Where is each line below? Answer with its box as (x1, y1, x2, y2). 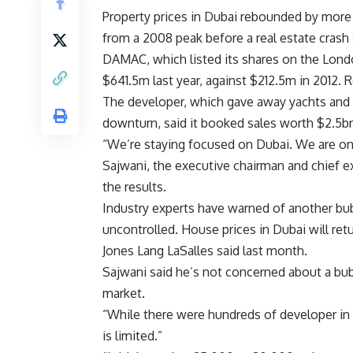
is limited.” (102, 328, 162, 344)
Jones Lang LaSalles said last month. (102, 243, 307, 259)
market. (102, 285, 145, 302)
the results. (102, 179, 166, 195)
